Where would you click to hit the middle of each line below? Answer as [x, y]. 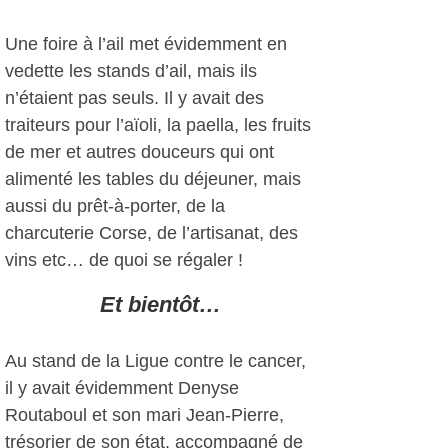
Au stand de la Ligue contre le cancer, [155, 361]
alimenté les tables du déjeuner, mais [153, 179]
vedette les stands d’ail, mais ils [131, 71]
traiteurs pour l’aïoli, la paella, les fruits [158, 125]
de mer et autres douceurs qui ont [139, 152]
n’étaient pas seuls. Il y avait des [134, 98]
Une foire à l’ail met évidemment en [146, 44]
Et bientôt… [160, 304]
